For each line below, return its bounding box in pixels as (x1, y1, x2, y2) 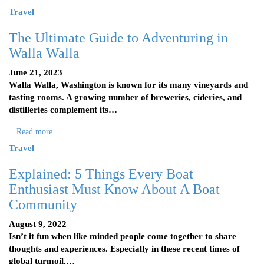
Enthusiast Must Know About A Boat (9, 181, 220, 197)
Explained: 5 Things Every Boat (9, 166, 193, 181)
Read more (16, 127, 52, 136)
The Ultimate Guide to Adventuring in (9, 30, 228, 45)
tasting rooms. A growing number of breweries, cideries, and (9, 93, 242, 102)
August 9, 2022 (9, 219, 67, 229)
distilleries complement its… (9, 105, 117, 114)
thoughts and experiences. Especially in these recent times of (9, 244, 240, 253)
